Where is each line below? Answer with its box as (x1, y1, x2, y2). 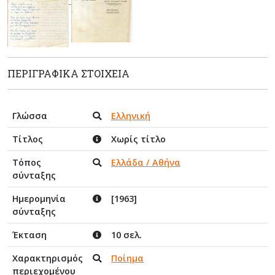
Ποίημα (111, 252, 144, 264)
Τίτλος (12, 133, 43, 145)
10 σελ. (111, 228, 142, 241)
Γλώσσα (12, 109, 47, 122)
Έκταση (12, 228, 47, 241)
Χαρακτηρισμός (12, 252, 83, 264)
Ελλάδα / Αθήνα (111, 156, 180, 168)
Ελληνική (111, 109, 150, 122)
